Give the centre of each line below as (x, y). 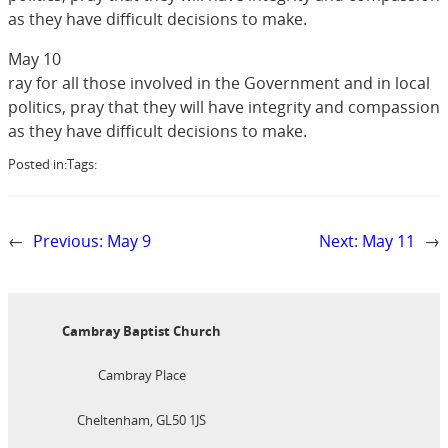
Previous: (68, 241)
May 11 (388, 241)
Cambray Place (141, 375)
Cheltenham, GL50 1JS (142, 420)
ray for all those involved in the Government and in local (219, 82)
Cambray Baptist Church (142, 330)
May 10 (34, 58)
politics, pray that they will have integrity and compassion (224, 106)
